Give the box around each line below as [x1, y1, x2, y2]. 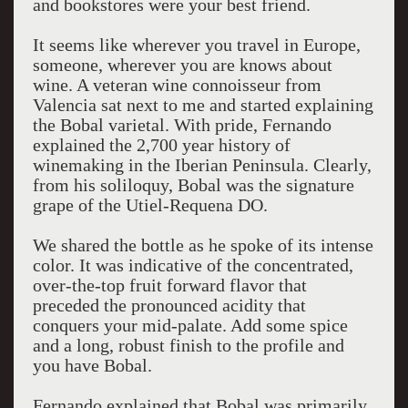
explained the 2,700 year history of [32, 135, 291, 155]
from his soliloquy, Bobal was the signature [32, 175, 354, 195]
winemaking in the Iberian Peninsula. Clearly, [32, 155, 372, 175]
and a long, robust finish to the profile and [32, 335, 344, 355]
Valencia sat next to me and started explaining [32, 95, 373, 115]
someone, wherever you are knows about [32, 55, 332, 75]
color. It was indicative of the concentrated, [32, 255, 353, 275]
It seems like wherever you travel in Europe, [32, 35, 361, 55]
